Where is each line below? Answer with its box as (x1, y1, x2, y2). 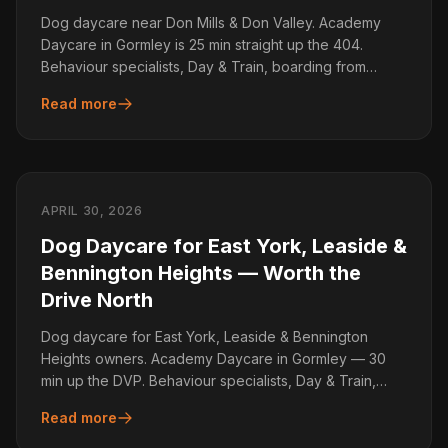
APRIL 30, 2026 (41, 203, 143, 218)
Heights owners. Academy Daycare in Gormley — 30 (41, 350, 386, 367)
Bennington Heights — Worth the (41, 261, 361, 285)
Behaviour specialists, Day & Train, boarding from (41, 58, 366, 75)
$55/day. (41, 80, 98, 97)
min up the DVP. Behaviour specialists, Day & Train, (41, 372, 376, 389)
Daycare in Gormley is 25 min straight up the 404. (41, 36, 363, 53)
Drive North (41, 288, 153, 312)
